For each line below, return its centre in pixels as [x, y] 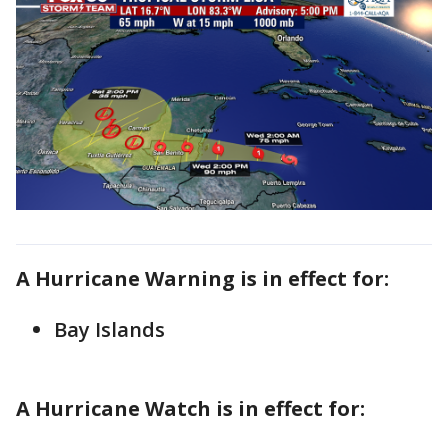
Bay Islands [109, 329]
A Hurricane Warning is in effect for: [205, 278]
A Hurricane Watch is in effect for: [193, 408]
